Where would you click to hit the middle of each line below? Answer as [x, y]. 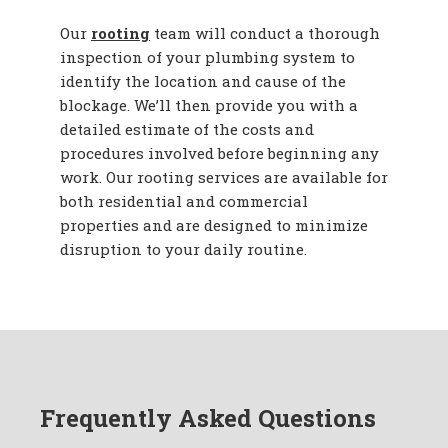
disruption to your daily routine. [183, 249]
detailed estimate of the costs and [187, 129]
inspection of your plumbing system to [207, 57]
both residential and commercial [184, 201]
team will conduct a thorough [265, 33]
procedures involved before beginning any [219, 153]
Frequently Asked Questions [208, 418]
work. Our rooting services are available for [224, 177]
